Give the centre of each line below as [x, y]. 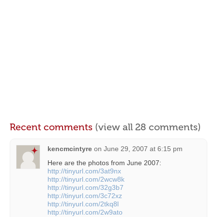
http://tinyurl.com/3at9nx [84, 171]
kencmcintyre [70, 149]
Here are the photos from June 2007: [104, 163]
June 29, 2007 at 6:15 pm [143, 149]
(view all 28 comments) [148, 127]
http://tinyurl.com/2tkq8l [83, 204]
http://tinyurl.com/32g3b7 [85, 188]
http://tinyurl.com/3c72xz [85, 196]
